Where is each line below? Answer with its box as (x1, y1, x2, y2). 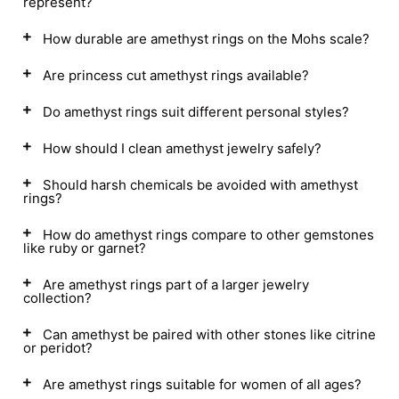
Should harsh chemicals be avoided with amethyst (43, 176, 358, 193)
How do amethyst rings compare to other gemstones (43, 226, 374, 243)
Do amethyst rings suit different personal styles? (43, 103, 349, 120)
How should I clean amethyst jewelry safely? (43, 140, 322, 157)
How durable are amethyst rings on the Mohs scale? (43, 30, 370, 47)
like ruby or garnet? (23, 240, 146, 256)
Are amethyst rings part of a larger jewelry (43, 276, 309, 293)
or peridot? (23, 339, 93, 356)
